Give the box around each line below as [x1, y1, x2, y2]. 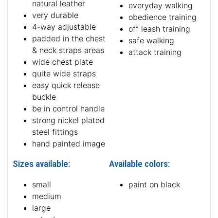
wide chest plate [32, 56, 93, 67]
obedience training [128, 12, 197, 22]
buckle [32, 91, 56, 102]
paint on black [128, 179, 180, 189]
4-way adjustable [32, 21, 96, 32]
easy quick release [32, 80, 100, 90]
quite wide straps [32, 68, 96, 78]
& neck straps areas [32, 45, 104, 55]
